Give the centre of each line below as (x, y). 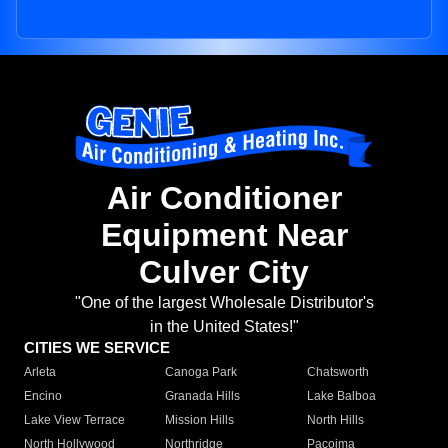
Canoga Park (201, 372)
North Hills (335, 420)
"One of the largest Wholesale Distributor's (224, 303)
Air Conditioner (224, 198)
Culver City (224, 272)
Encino (43, 396)
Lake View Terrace (74, 420)
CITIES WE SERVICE (97, 348)
